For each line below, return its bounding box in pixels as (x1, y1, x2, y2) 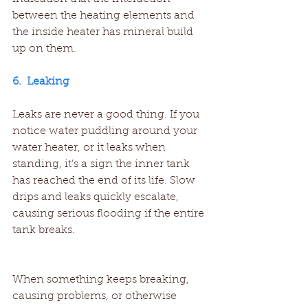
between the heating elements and (12, 10, 197, 22)
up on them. (12, 43, 76, 55)
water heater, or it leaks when (12, 142, 168, 154)
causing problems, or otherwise (12, 291, 179, 302)
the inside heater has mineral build (12, 27, 196, 38)
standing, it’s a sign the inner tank (12, 159, 192, 170)
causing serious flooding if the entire (12, 208, 207, 220)
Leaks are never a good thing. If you (12, 109, 202, 121)
